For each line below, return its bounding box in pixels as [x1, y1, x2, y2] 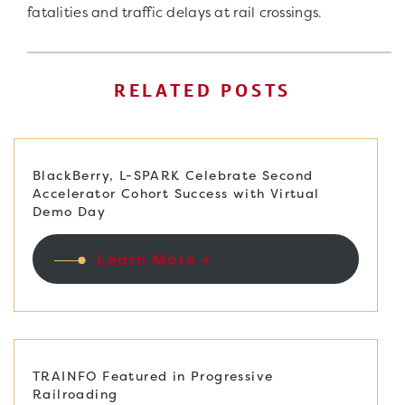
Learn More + [97, 248, 212, 269]
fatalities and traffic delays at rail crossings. [27, 3, 323, 23]
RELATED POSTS [113, 80, 292, 102]
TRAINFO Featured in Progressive [33, 366, 274, 384]
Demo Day [33, 202, 107, 221]
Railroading [33, 384, 118, 402]
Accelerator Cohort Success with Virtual [33, 184, 320, 202]
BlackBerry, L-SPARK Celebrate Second [33, 166, 314, 184]
